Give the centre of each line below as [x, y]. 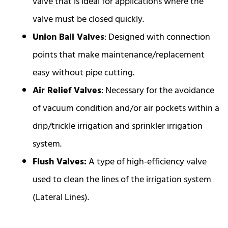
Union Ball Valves [68, 38]
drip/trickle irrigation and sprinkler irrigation [118, 127]
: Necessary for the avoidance [158, 91]
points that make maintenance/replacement [119, 56]
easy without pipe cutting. [83, 74]
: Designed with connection [157, 38]
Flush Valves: [60, 163]
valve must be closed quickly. [88, 20]
